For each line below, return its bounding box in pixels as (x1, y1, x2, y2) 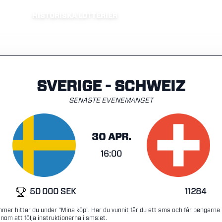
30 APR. (91, 132, 131, 142)
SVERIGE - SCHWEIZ (37, 79, 185, 94)
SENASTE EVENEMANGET (69, 97, 153, 104)
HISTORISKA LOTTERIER (32, 12, 117, 19)
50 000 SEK (30, 187, 76, 196)
